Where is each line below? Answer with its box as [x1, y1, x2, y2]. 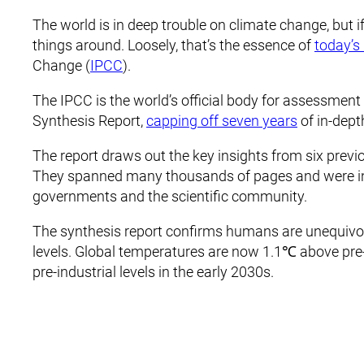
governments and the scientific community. [32, 188, 307, 205]
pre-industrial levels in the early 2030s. [32, 263, 274, 280]
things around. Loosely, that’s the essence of [32, 37, 314, 54]
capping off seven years [146, 112, 297, 129]
